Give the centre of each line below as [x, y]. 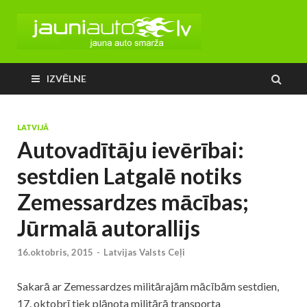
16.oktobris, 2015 [55, 253]
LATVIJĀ [33, 127]
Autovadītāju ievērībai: [131, 150]
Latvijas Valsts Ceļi [144, 253]
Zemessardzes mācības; [133, 202]
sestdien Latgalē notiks [130, 176]
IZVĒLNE [66, 78]
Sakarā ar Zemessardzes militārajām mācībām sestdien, [148, 286]
